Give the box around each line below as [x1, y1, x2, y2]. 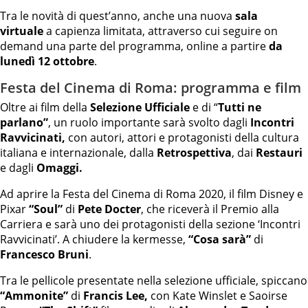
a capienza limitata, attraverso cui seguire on [43, 23, 278, 38]
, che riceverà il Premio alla [141, 201, 279, 217]
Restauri [256, 145, 302, 160]
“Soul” [29, 201, 63, 217]
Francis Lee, [83, 288, 148, 303]
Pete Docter [78, 201, 141, 217]
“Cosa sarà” [188, 232, 251, 247]
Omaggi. [34, 160, 82, 175]
